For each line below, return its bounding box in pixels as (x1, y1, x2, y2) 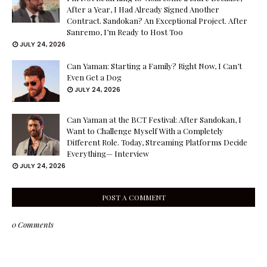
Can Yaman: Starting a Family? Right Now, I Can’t (67, 61, 242, 71)
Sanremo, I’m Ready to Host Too (67, 27, 183, 37)
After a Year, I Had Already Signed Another (67, 4, 219, 14)
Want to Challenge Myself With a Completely (67, 126, 223, 136)
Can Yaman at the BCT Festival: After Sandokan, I (67, 114, 241, 125)
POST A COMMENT (101, 193, 166, 202)
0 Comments (12, 219, 54, 229)
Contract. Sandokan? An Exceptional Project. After (67, 15, 247, 26)
